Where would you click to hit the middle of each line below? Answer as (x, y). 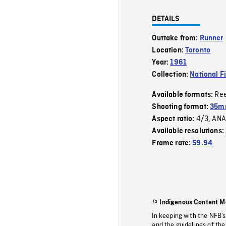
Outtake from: (176, 38)
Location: (169, 50)
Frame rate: (172, 143)
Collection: (171, 74)
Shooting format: (181, 107)
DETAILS (166, 19)
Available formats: (183, 95)
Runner (211, 38)
